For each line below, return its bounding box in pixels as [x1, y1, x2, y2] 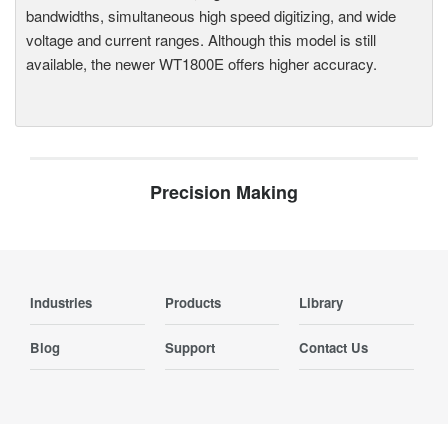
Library [299, 292, 344, 312]
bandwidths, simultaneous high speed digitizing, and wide [26, 4, 396, 26]
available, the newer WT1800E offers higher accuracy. [26, 52, 377, 74]
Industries [30, 292, 92, 312]
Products [164, 292, 221, 312]
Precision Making [150, 178, 298, 205]
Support [164, 337, 215, 357]
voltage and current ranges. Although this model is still [26, 28, 376, 50]
